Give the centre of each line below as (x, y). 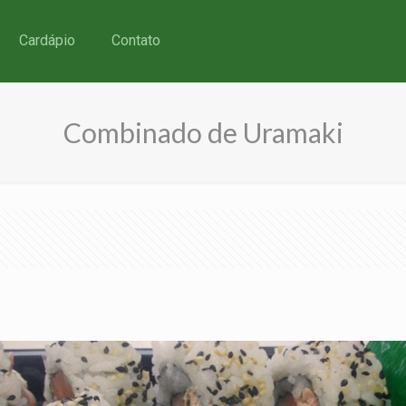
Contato (136, 40)
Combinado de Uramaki (203, 132)
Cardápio (47, 40)
